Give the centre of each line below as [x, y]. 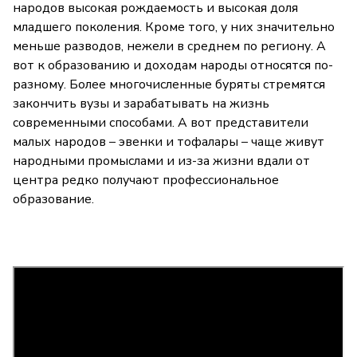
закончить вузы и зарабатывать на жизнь [141, 104]
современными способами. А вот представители [161, 123]
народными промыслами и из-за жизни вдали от [161, 161]
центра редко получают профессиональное [146, 180]
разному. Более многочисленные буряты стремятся [169, 85]
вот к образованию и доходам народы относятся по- [173, 66]
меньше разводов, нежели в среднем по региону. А [169, 47]
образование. [55, 200]
